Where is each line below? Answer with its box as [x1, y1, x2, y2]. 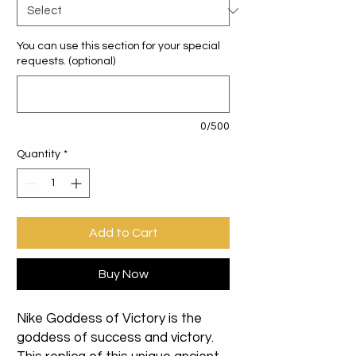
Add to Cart [88, 226, 158, 240]
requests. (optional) [17, 56, 115, 68]
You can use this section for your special [17, 41, 220, 52]
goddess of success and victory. [17, 331, 214, 346]
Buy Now [98, 268, 149, 281]
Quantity [17, 149, 60, 161]
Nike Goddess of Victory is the [17, 311, 202, 327]
